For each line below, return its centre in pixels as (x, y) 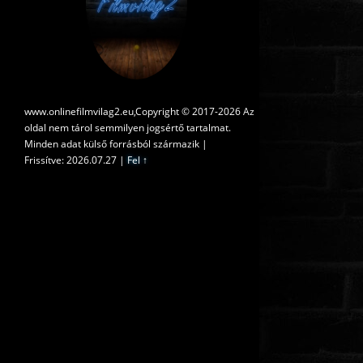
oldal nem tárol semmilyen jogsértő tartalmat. (128, 127)
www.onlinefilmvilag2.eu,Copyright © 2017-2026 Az (139, 111)
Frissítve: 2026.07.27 (70, 160)
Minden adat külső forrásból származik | (116, 143)
